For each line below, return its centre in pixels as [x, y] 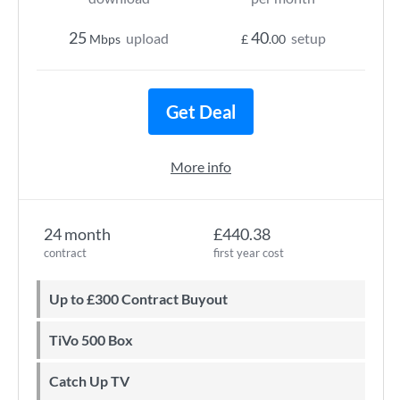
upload [147, 38]
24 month [77, 234]
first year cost [249, 253]
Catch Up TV [94, 381]
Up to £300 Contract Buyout [144, 299]
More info [201, 167]
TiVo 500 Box [96, 340]
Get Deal [201, 112]
